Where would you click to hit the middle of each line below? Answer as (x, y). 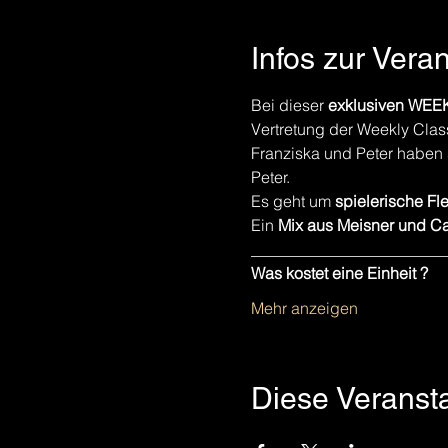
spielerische (378, 201)
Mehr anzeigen (304, 308)
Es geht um (292, 201)
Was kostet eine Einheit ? (339, 273)
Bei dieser (289, 105)
